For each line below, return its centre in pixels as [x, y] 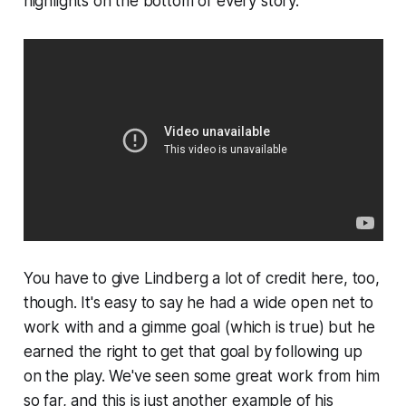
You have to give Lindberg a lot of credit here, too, [201, 279]
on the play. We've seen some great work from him [201, 377]
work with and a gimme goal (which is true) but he [199, 328]
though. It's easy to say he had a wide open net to [198, 303]
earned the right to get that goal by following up [193, 352]
